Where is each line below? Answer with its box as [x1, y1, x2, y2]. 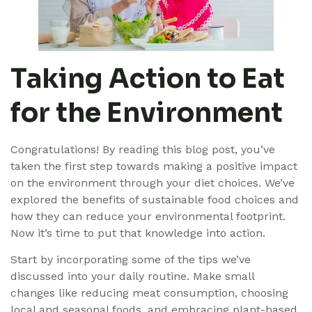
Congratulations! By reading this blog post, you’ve [10, 142, 275, 156]
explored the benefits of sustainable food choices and [10, 192, 299, 206]
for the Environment [10, 95, 283, 130]
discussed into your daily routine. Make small [10, 270, 254, 283]
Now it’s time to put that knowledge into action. [10, 226, 265, 240]
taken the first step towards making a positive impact [10, 159, 297, 173]
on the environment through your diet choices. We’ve [10, 175, 295, 189]
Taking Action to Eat [10, 61, 285, 95]
